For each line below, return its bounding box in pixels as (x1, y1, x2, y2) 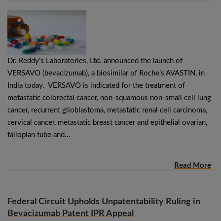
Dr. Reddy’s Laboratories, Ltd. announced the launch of (7, 57, 183, 65)
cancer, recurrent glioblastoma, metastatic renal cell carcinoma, (7, 106, 207, 114)
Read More (174, 161, 211, 169)
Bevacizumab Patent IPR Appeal (7, 209, 134, 218)
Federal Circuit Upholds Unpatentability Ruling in (7, 197, 200, 206)
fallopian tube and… (7, 131, 70, 139)
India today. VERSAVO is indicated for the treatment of (7, 81, 185, 89)
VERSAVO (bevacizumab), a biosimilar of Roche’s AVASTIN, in (7, 69, 205, 77)
